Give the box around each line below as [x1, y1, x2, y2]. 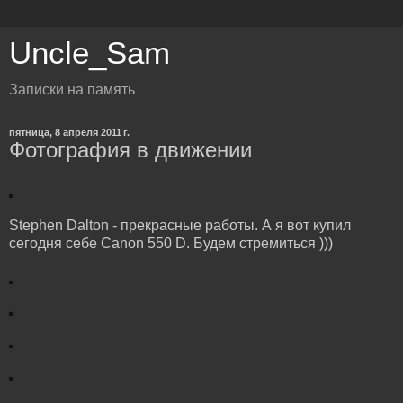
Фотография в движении [9, 138, 252, 162]
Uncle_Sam [9, 36, 170, 70]
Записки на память [9, 82, 135, 97]
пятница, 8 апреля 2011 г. [9, 127, 130, 138]
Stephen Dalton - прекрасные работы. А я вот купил [9, 217, 351, 233]
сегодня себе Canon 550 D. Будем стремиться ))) [9, 235, 333, 251]
